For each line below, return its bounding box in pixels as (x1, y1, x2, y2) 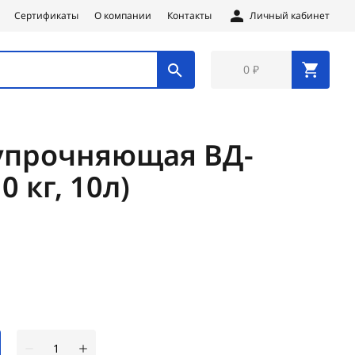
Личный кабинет (250, 9, 330, 22)
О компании (94, 9, 151, 22)
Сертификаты (14, 9, 78, 22)
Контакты (167, 9, 212, 22)
